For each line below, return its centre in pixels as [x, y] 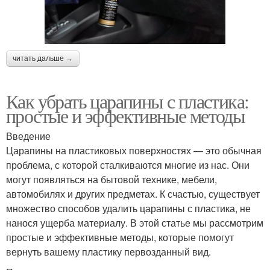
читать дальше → [43, 58]
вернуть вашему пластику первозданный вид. [108, 251]
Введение [28, 136]
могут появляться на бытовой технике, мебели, [111, 179]
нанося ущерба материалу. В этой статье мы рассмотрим [135, 222]
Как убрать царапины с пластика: [127, 101]
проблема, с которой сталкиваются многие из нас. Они [128, 165]
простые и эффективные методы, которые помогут [120, 237]
